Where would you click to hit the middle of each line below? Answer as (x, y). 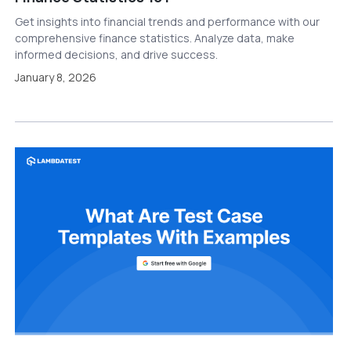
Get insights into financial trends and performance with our (167, 22)
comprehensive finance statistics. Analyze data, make (154, 38)
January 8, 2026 (55, 78)
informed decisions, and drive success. (116, 55)
